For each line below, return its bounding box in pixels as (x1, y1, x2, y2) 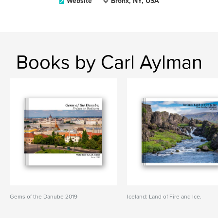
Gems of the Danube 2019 (10, 193, 77, 200)
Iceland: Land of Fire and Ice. (127, 193, 202, 200)
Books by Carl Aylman (16, 51, 202, 74)
